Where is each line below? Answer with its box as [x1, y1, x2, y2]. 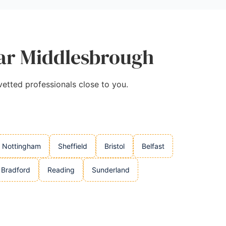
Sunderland [92, 165, 130, 174]
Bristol [104, 142, 125, 150]
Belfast [142, 142, 164, 150]
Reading [47, 165, 75, 174]
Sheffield [58, 142, 87, 150]
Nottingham [2, 142, 41, 150]
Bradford [1, 165, 30, 174]
